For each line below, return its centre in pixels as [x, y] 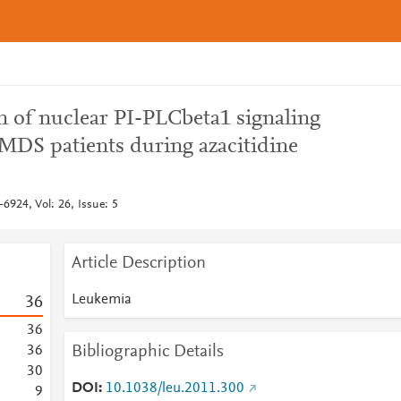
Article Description [138, 263]
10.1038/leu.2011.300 [175, 388]
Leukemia [101, 300]
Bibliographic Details [147, 352]
